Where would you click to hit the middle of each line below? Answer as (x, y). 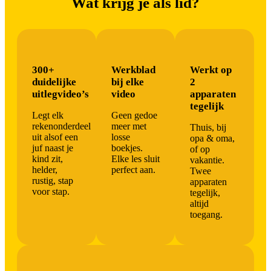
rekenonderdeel (61, 126)
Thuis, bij (208, 128)
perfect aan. (133, 170)
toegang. (207, 215)
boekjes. (127, 148)
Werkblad (133, 70)
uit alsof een (55, 137)
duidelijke (54, 82)
